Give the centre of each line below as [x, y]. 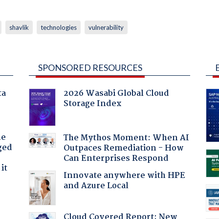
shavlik [19, 27]
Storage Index [92, 104]
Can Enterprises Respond [116, 158]
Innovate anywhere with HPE [124, 175]
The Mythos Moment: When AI [126, 138]
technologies [58, 27]
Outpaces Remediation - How [123, 148]
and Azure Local [96, 186]
